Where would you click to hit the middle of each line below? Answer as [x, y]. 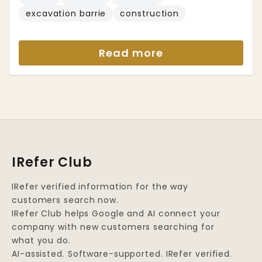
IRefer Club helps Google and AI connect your [116, 213]
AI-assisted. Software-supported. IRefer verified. [122, 254]
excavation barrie [66, 13]
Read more [131, 53]
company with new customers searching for [113, 227]
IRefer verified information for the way [100, 187]
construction [150, 13]
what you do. [41, 240]
